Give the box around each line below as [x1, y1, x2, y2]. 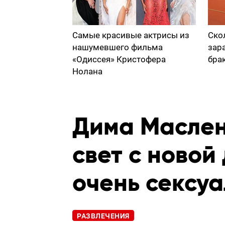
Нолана [72, 66, 102, 76]
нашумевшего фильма [72, 42, 163, 52]
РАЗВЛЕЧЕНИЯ [77, 212, 130, 220]
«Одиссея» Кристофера [72, 54, 166, 64]
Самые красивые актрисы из [72, 30, 189, 40]
